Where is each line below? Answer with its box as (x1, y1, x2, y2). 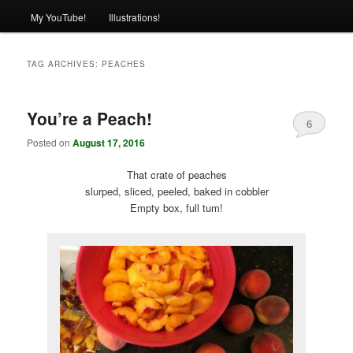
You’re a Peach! (27, 106, 153, 130)
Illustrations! (108, 9, 160, 24)
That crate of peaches (126, 167, 227, 183)
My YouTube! (30, 9, 86, 24)
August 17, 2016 (72, 136, 146, 150)
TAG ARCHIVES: (27, 58, 102, 69)
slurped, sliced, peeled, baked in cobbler (84, 184, 269, 199)
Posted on (27, 136, 73, 150)
